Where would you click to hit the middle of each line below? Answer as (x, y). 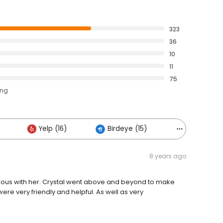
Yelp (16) (53, 129)
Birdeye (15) (127, 129)
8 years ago (168, 156)
